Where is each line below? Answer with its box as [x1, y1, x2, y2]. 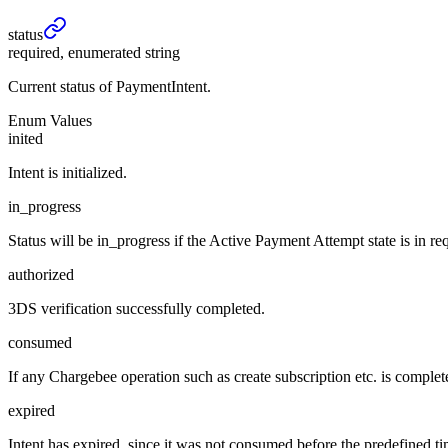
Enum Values [8, 112, 92, 130]
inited [8, 130, 43, 148]
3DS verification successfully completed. [8, 300, 265, 318]
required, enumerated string [8, 44, 180, 62]
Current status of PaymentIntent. [8, 78, 211, 96]
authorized [8, 266, 74, 284]
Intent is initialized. [8, 164, 127, 182]
